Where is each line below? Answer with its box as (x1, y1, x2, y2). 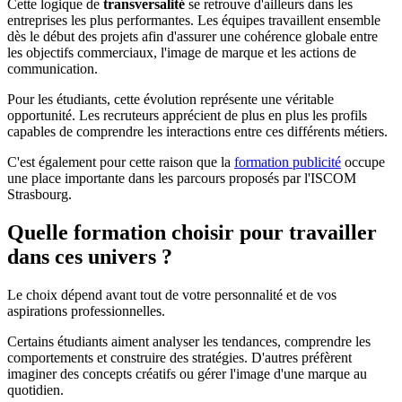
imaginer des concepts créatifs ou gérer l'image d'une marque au (7, 365, 367, 381)
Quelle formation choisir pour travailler (7, 220, 377, 244)
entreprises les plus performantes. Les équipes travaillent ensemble (7, 12, 380, 28)
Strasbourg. (7, 186, 72, 202)
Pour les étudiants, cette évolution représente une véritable (7, 91, 334, 107)
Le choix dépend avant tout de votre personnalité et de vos (7, 286, 336, 302)
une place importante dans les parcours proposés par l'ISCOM (7, 170, 356, 186)
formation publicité (234, 153, 341, 170)
